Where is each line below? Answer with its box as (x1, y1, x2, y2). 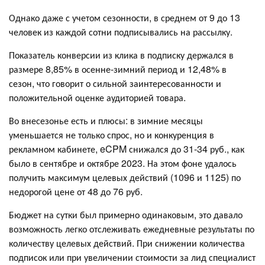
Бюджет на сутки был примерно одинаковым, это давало (9, 207, 243, 221)
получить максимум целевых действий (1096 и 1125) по (9, 170, 241, 184)
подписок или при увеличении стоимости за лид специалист (9, 250, 256, 264)
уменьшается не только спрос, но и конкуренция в (9, 127, 214, 141)
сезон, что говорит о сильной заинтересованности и (9, 76, 221, 90)
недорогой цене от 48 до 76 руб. (9, 184, 143, 198)
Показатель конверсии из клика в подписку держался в (9, 47, 234, 62)
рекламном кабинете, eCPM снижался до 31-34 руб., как (9, 141, 244, 156)
